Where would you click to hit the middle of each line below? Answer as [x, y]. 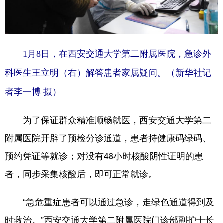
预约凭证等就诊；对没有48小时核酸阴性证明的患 [104, 156]
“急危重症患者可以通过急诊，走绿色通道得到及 [110, 201]
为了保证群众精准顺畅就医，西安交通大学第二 [108, 120]
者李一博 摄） [33, 92]
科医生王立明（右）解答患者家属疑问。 [86, 73]
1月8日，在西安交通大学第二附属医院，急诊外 [108, 54]
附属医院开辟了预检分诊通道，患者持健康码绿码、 [108, 138]
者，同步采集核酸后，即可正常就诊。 [81, 173]
